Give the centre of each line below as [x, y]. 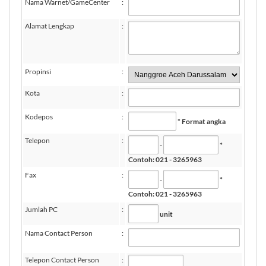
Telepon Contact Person [62, 260]
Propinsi [38, 72]
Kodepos [39, 117]
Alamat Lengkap [50, 26]
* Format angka [202, 121]
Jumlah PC [41, 209]
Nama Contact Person [59, 233]
